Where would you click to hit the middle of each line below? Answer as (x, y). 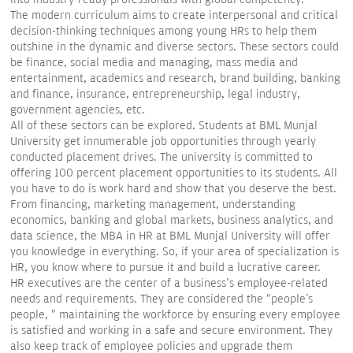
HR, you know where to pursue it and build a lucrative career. (165, 268)
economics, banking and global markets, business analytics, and (172, 220)
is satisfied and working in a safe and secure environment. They (171, 331)
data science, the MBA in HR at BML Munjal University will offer (170, 236)
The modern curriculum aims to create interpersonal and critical (174, 15)
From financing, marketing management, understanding (153, 204)
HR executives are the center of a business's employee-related (169, 283)
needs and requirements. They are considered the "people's (162, 299)
